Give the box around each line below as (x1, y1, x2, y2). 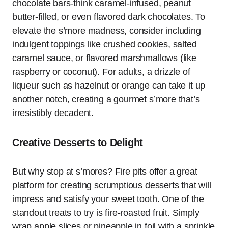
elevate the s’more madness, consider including (12, 25, 201, 36)
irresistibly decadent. (12, 108, 94, 119)
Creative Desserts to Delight (12, 137, 143, 149)
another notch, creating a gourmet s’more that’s (12, 94, 200, 105)
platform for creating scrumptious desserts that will (12, 180, 211, 191)
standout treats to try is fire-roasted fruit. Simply (12, 208, 199, 218)
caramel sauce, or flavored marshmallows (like (12, 53, 196, 64)
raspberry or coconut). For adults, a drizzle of (12, 67, 190, 77)
